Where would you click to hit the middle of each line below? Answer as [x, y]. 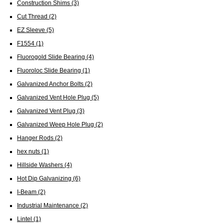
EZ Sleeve [32, 29]
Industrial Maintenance [49, 205]
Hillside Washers [41, 164]
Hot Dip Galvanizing [45, 178]
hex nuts [29, 151]
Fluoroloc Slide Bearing [50, 70]
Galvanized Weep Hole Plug [56, 124]
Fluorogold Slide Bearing [52, 56]
